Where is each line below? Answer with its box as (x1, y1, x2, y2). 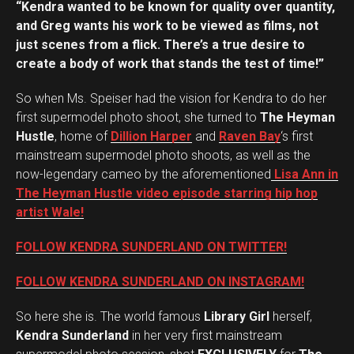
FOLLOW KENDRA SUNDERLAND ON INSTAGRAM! (16, 274, 304, 290)
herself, (269, 309, 312, 325)
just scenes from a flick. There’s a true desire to (16, 37, 305, 53)
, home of (55, 129, 111, 145)
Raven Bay (219, 129, 281, 145)
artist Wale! (16, 205, 84, 220)
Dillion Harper (111, 129, 192, 145)
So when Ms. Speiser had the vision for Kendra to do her (16, 91, 326, 107)
